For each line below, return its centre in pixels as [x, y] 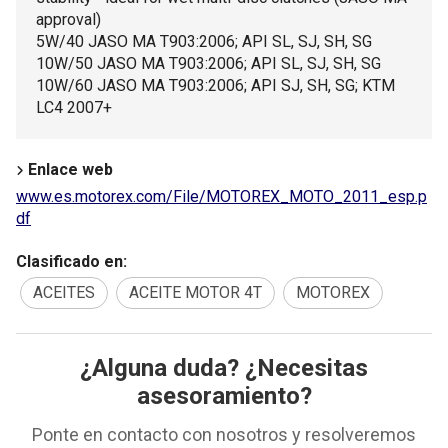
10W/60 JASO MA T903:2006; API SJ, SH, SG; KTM [215, 85]
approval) [68, 19]
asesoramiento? [224, 395]
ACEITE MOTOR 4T [195, 292]
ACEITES [64, 292]
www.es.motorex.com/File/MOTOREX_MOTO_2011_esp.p [221, 196]
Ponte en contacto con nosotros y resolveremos [224, 434]
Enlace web [70, 169]
